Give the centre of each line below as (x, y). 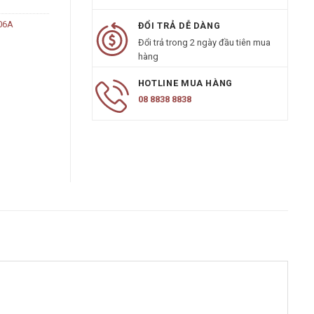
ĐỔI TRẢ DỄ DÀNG (179, 26)
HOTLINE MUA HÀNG (185, 83)
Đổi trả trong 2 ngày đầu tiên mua (204, 42)
